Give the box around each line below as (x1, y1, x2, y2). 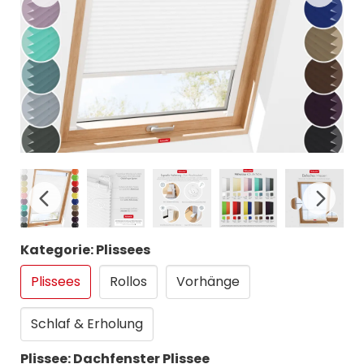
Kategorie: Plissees (20, 240, 150, 259)
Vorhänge (176, 271, 240, 291)
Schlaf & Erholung (31, 314, 143, 333)
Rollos (110, 271, 147, 291)
